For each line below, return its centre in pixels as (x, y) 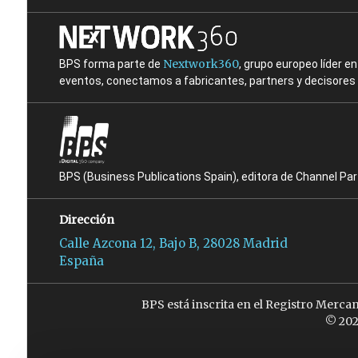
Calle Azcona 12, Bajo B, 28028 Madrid (173, 244)
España (81, 261)
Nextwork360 (201, 64)
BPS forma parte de (111, 64)
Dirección (86, 220)
